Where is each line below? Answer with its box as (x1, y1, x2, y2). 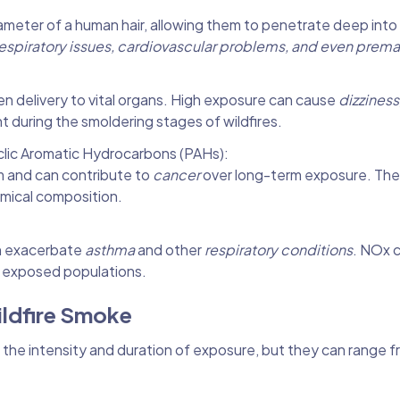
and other (137, 239, 204, 259)
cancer (153, 164, 203, 184)
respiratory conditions (204, 239, 353, 259)
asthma (85, 239, 137, 259)
